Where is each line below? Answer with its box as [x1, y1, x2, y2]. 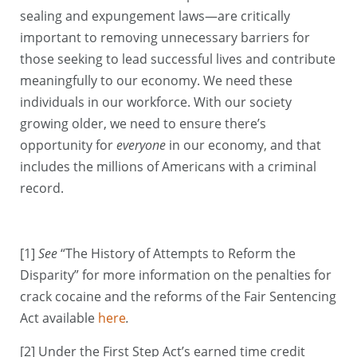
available [42, 309, 98, 328]
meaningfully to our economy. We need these [20, 71, 292, 89]
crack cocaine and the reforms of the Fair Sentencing [20, 288, 336, 306]
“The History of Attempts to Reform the [61, 245, 296, 263]
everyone [116, 135, 166, 154]
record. [20, 178, 64, 197]
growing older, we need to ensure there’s [20, 114, 266, 132]
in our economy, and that [166, 135, 321, 154]
